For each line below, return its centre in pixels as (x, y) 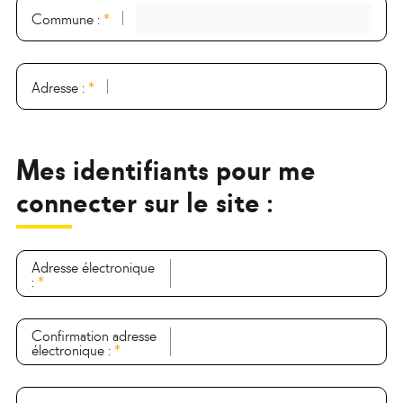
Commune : (67, 18)
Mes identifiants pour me (166, 168)
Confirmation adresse (94, 334)
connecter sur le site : (144, 201)
